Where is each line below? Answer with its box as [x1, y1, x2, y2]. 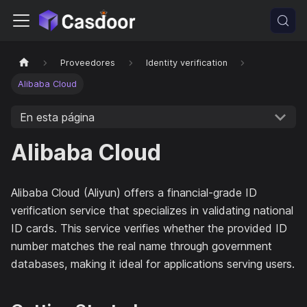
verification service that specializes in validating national [11, 204, 293, 218]
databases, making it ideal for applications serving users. [11, 257, 295, 271]
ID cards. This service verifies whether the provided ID [11, 221, 287, 236]
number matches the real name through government [11, 239, 272, 254]
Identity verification [145, 58, 228, 69]
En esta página [19, 110, 95, 124]
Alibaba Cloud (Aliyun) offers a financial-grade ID [11, 186, 257, 200]
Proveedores [60, 58, 116, 69]
